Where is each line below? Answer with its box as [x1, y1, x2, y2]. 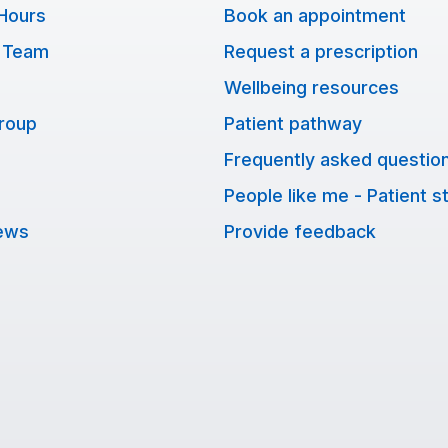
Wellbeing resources [224, 77, 399, 98]
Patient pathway [224, 113, 362, 134]
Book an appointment [224, 5, 406, 26]
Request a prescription [224, 41, 418, 62]
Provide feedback [224, 221, 376, 242]
